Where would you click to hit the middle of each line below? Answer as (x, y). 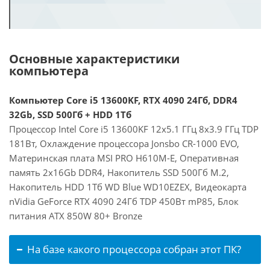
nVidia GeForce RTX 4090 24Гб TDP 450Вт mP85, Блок (124, 201)
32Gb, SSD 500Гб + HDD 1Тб (70, 115)
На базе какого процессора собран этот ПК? (134, 249)
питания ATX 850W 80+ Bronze (76, 216)
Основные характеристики (94, 59)
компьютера (49, 71)
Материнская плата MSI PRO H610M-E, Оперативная (124, 158)
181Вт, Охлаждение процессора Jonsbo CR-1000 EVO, (124, 143)
